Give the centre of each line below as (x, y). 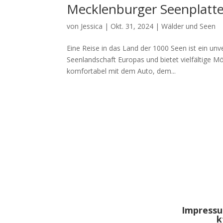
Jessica (92, 26)
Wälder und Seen (189, 26)
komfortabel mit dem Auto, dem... (121, 71)
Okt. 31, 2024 (132, 26)
